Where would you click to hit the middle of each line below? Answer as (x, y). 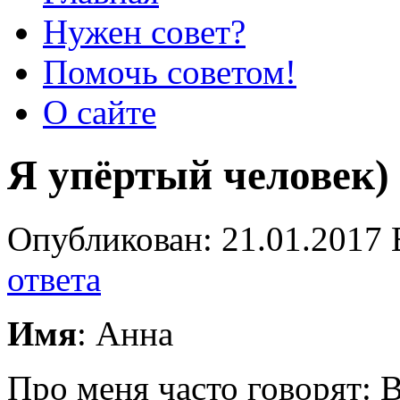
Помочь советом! (170, 72)
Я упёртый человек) (198, 175)
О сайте (100, 112)
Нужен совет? (144, 32)
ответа (54, 279)
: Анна (125, 333)
